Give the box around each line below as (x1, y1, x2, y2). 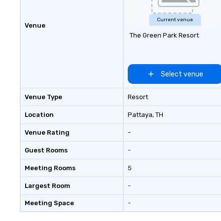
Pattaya (127, 111, 152, 119)
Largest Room (25, 182, 70, 190)
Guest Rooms (25, 147, 68, 154)
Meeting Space (25, 199, 74, 207)
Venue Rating (25, 129, 70, 137)
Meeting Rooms (25, 164, 75, 172)
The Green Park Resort (129, 32, 199, 39)
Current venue (157, 17, 193, 23)
